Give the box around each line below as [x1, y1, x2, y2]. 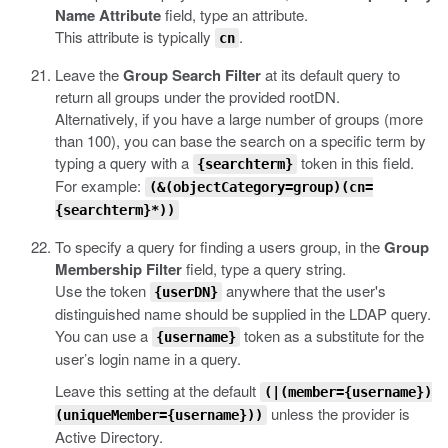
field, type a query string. [182, 258, 346, 279]
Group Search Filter [123, 64, 261, 86]
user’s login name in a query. [55, 348, 241, 369]
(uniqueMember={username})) [55, 407, 263, 423]
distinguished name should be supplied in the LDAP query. [55, 303, 431, 324]
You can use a [55, 325, 152, 346]
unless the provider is [267, 403, 410, 424]
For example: [55, 175, 145, 196]
